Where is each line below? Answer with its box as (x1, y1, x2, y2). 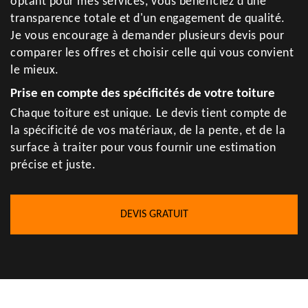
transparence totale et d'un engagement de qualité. (10, 12, 286, 25)
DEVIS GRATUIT (120, 209, 188, 220)
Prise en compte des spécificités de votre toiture (10, 87, 275, 100)
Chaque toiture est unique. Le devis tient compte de (10, 107, 287, 120)
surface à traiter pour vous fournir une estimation (10, 142, 277, 155)
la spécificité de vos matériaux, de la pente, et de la (10, 124, 286, 137)
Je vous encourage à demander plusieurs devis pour (10, 30, 285, 43)
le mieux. (10, 64, 59, 77)
